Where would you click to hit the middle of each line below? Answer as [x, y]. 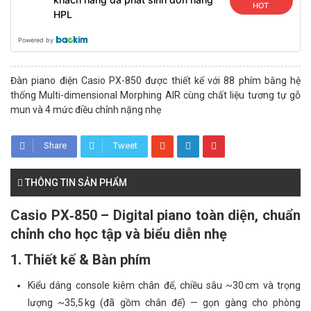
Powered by [36, 40]
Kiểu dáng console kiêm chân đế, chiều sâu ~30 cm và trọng [164, 285]
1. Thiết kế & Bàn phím [81, 260]
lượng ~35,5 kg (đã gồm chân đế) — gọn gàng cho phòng [164, 303]
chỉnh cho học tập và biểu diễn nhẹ [119, 234]
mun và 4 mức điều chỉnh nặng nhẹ [86, 110]
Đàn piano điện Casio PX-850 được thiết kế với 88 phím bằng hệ [155, 81]
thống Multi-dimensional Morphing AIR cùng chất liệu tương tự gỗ [155, 95]
